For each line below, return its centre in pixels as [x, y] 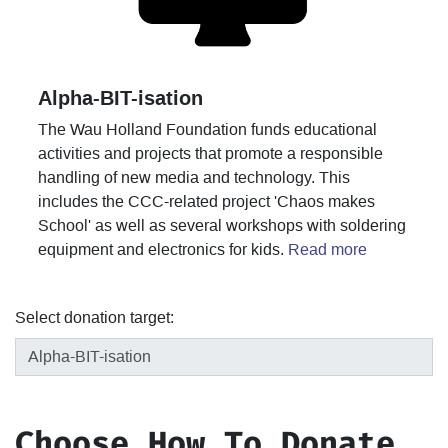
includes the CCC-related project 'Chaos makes [206, 201]
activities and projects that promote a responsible [210, 153]
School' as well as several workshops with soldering [222, 225]
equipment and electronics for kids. [163, 249]
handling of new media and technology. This [194, 177]
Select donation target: [94, 317]
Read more [327, 249]
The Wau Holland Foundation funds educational [207, 129]
